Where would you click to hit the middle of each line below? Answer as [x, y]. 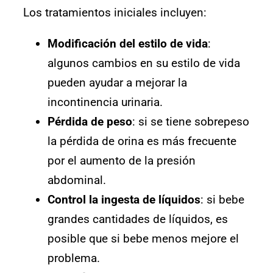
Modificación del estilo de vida [128, 44]
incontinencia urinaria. [105, 102]
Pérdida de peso [90, 122]
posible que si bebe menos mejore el [143, 239]
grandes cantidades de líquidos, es [138, 219]
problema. [74, 258]
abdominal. [77, 180]
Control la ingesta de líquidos [124, 200]
